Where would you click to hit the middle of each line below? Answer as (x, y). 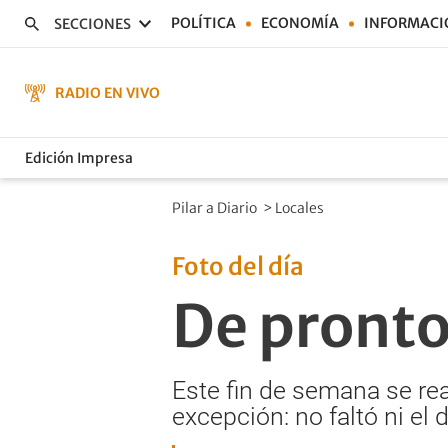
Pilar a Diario (216, 208)
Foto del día (238, 266)
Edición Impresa (79, 157)
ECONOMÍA (300, 23)
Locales (301, 208)
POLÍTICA (203, 23)
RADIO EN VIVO (107, 92)
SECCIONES (92, 23)
